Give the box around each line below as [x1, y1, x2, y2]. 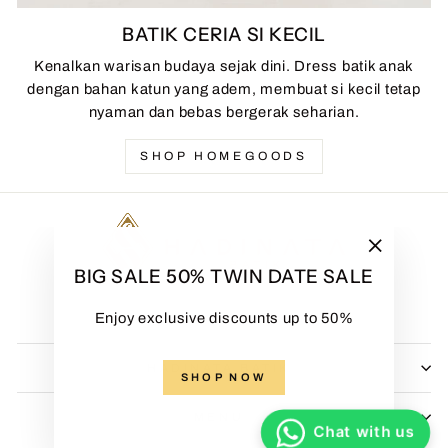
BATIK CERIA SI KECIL [122, 22, 326, 46]
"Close [373, 262, 423, 278]
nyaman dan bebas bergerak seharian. [88, 103, 360, 120]
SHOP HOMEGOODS [140, 148, 308, 163]
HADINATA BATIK [147, 361, 291, 374]
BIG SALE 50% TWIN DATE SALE [74, 265, 374, 288]
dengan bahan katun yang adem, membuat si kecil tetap [27, 80, 421, 97]
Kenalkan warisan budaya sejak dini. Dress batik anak [33, 57, 415, 74]
